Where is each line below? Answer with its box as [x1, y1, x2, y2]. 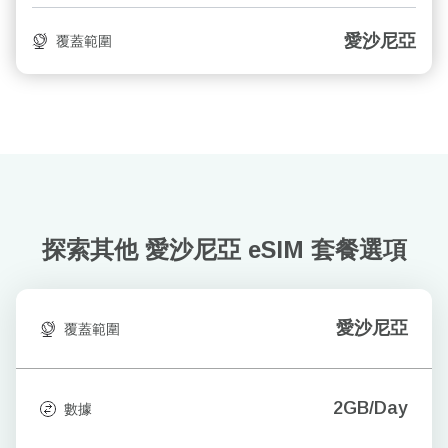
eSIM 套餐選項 [247, 236, 407, 263]
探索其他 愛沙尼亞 [41, 236, 248, 263]
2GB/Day [333, 398, 408, 418]
